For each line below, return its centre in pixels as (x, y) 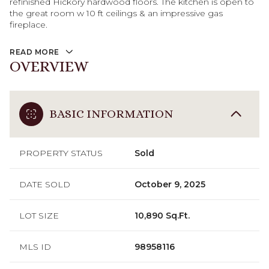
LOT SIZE (39, 215)
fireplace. (29, 25)
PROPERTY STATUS (61, 153)
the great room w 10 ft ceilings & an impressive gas (116, 13)
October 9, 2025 (170, 184)
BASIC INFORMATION (111, 113)
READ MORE (35, 52)
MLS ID (35, 246)
